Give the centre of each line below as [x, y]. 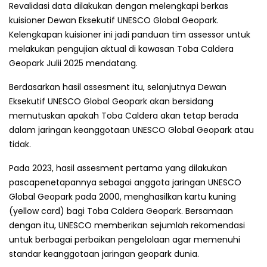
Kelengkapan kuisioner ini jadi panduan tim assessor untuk [130, 34]
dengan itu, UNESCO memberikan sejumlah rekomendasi [127, 225]
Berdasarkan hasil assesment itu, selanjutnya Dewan [118, 87]
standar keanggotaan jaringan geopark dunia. [104, 254]
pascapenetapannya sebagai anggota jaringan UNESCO [125, 182]
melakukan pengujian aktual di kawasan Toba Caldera [121, 49]
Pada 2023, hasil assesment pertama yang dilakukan [118, 168]
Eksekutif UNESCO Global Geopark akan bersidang [111, 101]
